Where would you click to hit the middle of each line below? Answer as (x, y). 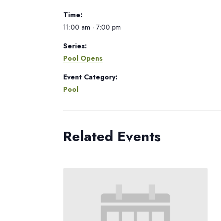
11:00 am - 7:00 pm (92, 27)
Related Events (112, 136)
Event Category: (90, 77)
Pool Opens (83, 58)
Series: (75, 46)
